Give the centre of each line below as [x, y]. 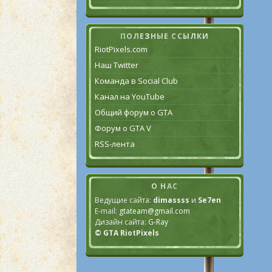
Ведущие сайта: [124, 200]
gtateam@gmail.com [155, 211]
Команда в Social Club [136, 81]
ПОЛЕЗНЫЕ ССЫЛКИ [165, 36]
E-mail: [107, 211]
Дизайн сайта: [121, 222]
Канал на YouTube [130, 97]
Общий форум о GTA [134, 112]
